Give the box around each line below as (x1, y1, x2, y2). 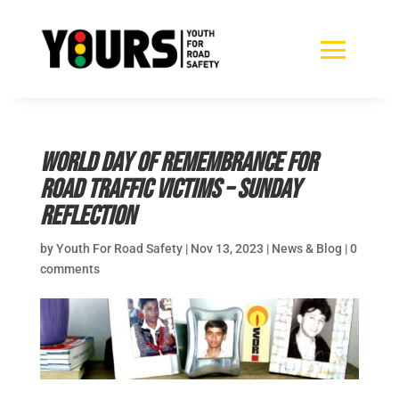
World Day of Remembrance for (39, 146, 317, 179)
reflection (39, 199, 135, 232)
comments (39, 261, 100, 276)
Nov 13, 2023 (190, 240, 264, 256)
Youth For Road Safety (55, 240, 183, 256)
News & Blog (271, 240, 342, 256)
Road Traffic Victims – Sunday (39, 173, 300, 206)
